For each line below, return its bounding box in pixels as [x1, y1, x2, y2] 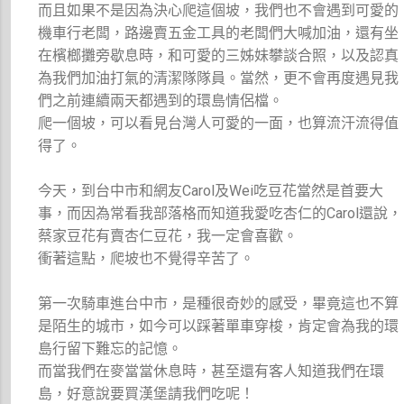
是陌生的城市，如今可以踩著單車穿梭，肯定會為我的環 [38, 317, 399, 335]
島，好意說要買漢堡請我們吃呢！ [38, 384, 255, 402]
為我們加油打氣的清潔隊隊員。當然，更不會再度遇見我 [38, 69, 399, 87]
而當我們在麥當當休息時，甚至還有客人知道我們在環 [38, 362, 385, 380]
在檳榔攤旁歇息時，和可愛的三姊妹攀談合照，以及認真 [38, 46, 399, 64]
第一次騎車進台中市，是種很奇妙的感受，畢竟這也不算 [38, 294, 399, 312]
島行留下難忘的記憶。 [38, 339, 183, 357]
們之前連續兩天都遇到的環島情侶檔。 [38, 91, 284, 109]
